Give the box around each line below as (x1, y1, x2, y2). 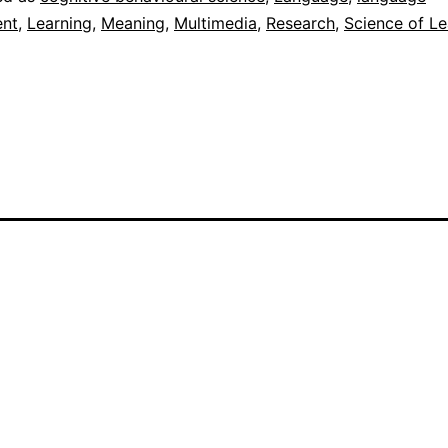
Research (266, 13, 335, 34)
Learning (27, 13, 92, 34)
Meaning (101, 13, 165, 34)
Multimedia (174, 13, 257, 34)
